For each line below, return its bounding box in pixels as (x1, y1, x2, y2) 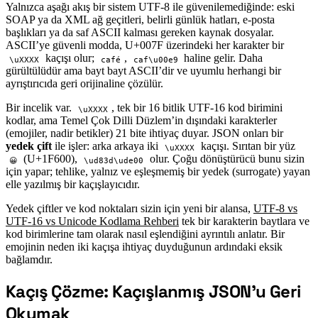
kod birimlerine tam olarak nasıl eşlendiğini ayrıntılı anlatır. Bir (6, 228, 285, 241)
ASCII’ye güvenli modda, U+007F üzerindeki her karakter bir (6, 39, 284, 52)
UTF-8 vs (253, 202, 297, 215)
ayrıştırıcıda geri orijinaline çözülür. (6, 77, 163, 90)
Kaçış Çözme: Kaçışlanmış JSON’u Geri (6, 280, 301, 303)
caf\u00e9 (133, 55, 178, 65)
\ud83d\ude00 (83, 155, 143, 165)
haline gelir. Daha (181, 52, 263, 65)
